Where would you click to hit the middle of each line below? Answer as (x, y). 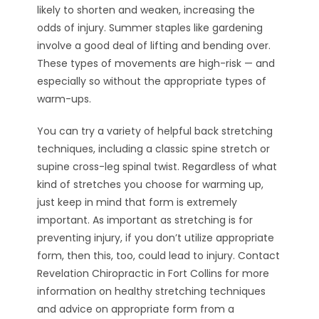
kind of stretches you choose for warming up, (151, 184)
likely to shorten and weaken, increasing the (146, 10)
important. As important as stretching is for (145, 220)
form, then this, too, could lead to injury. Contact (159, 256)
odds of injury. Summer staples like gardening (150, 28)
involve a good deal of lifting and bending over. (154, 46)
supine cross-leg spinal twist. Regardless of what (157, 167)
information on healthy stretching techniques (152, 291)
